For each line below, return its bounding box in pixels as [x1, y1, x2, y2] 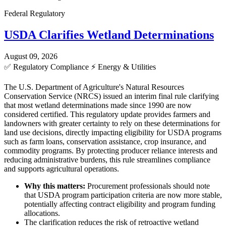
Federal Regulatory [4, 9, 65, 18]
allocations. [24, 208, 60, 217]
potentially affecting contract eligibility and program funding [24, 199, 215, 208]
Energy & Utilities [96, 62, 156, 71]
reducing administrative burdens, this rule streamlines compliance [4, 155, 210, 164]
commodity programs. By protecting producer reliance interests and [4, 146, 217, 155]
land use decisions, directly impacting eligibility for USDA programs [4, 128, 221, 137]
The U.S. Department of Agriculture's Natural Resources [4, 82, 184, 91]
